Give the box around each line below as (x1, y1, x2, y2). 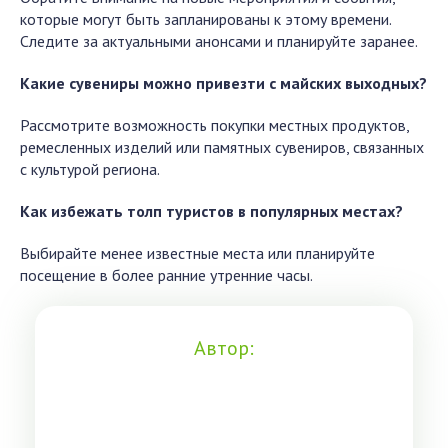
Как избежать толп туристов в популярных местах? (20, 201, 403, 221)
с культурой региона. (20, 159, 160, 179)
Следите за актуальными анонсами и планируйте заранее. (20, 31, 418, 51)
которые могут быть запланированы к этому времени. (20, 9, 391, 29)
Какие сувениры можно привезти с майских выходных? (20, 73, 427, 93)
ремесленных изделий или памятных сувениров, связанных (20, 137, 424, 157)
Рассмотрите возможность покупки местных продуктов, (20, 115, 409, 135)
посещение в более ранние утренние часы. (20, 265, 313, 285)
